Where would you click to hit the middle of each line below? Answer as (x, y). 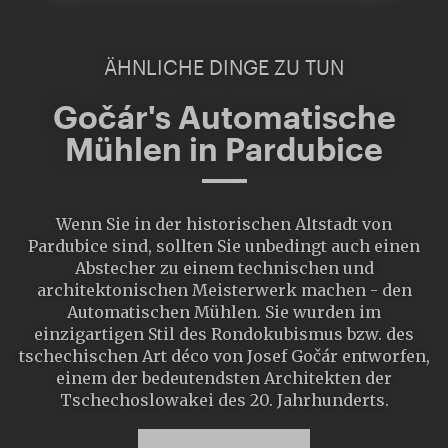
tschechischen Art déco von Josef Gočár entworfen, (224, 356)
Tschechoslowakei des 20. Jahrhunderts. (224, 400)
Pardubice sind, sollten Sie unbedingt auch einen (224, 246)
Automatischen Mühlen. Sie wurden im (224, 312)
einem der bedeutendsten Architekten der (224, 378)
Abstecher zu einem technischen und (224, 268)
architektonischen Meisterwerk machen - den (224, 290)
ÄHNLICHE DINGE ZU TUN (224, 67)
